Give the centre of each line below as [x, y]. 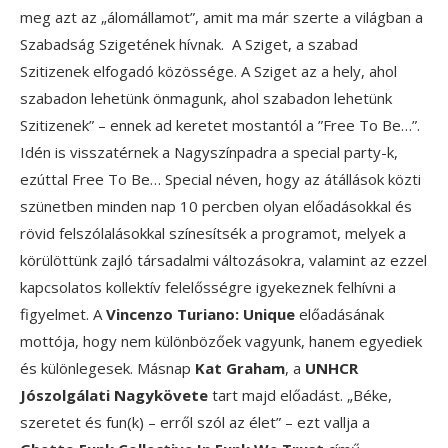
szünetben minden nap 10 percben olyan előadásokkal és [216, 206]
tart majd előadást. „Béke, [302, 395]
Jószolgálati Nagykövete [116, 395]
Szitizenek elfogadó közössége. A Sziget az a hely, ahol [208, 71]
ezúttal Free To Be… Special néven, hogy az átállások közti [220, 179]
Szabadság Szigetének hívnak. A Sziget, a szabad [189, 44]
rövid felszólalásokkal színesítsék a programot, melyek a [213, 233]
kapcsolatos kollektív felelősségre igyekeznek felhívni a [208, 287]
